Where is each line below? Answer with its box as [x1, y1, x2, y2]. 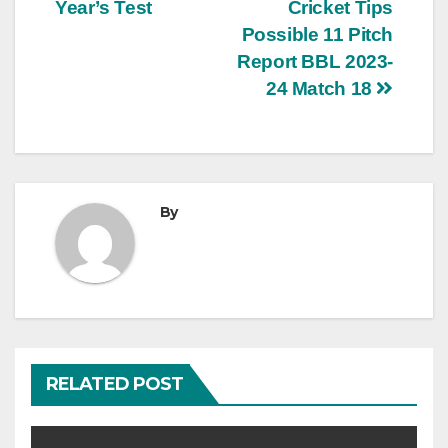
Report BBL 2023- [237, 51, 393, 73]
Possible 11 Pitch [241, 24, 393, 46]
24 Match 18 [265, 78, 377, 100]
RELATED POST [46, 373, 184, 396]
